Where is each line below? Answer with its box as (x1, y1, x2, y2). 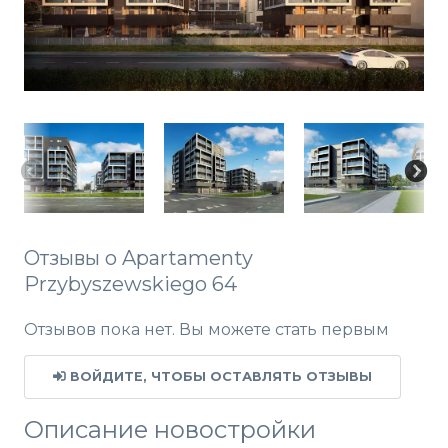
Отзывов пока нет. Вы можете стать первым (24, 320, 389, 340)
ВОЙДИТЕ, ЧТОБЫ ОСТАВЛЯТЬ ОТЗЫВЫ (65, 368, 372, 384)
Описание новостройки (24, 415, 316, 445)
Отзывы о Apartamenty (24, 246, 253, 271)
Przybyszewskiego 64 (24, 272, 237, 297)
